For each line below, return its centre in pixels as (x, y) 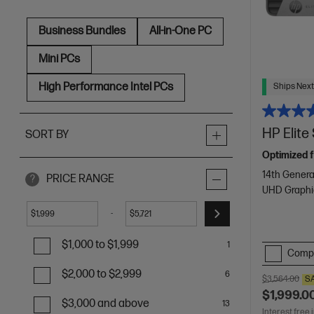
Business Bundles (82, 31)
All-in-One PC (180, 31)
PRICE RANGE (80, 179)
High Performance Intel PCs (106, 87)
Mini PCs (59, 59)
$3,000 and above (105, 304)
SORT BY (47, 135)
